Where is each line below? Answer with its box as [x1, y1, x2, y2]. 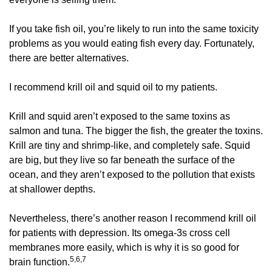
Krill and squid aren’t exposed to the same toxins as [9, 111, 230, 122]
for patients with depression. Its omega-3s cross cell [9, 228, 230, 239]
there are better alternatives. [9, 53, 131, 64]
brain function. [9, 257, 70, 268]
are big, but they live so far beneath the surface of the [9, 155, 235, 166]
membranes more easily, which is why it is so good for [9, 242, 239, 253]
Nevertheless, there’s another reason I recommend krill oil [9, 213, 256, 224]
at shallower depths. [9, 184, 98, 195]
